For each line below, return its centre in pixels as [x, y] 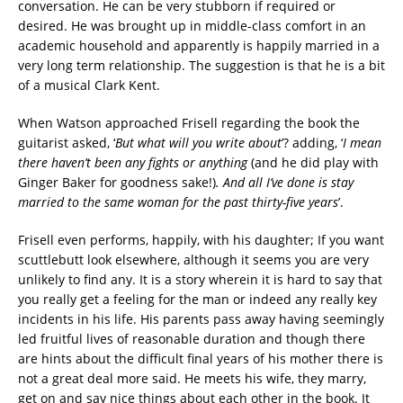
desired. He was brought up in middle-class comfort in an [192, 25]
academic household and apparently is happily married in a [199, 45]
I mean [362, 142]
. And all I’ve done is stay [285, 182]
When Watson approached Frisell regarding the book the [189, 122]
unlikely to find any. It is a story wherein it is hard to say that [200, 279]
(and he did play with [315, 162]
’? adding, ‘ [312, 142]
